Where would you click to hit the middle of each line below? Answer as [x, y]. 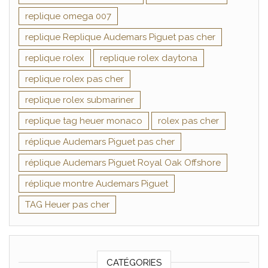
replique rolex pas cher [74, 79]
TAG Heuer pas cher [67, 204]
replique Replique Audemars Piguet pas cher [120, 37]
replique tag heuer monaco [84, 121]
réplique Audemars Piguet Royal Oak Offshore [123, 162]
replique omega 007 [68, 16]
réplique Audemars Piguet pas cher [100, 141]
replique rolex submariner [80, 100]
